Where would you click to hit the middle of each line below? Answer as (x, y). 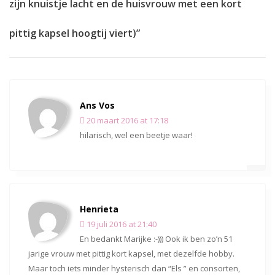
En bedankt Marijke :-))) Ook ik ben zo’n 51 (156, 239)
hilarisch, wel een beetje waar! (136, 135)
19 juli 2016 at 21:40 (121, 224)
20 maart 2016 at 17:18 (126, 120)
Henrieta (99, 209)
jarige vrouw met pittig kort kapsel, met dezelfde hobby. (131, 254)
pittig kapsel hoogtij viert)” (75, 33)
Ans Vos (97, 105)
